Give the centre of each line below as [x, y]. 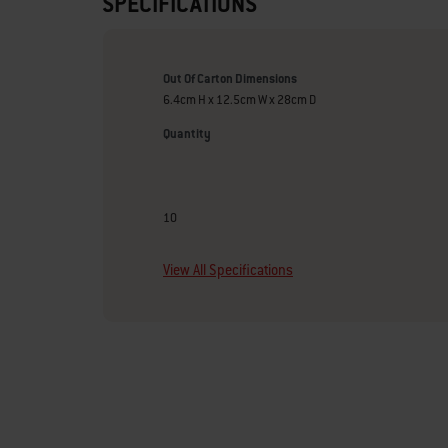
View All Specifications [228, 270]
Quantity [187, 134]
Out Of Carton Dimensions [230, 79]
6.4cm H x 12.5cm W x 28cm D [239, 100]
